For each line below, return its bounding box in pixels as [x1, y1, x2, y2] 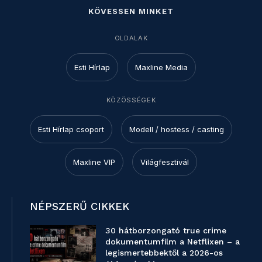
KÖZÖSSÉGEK [106, 96, 156, 105]
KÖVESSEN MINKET [88, 6, 174, 16]
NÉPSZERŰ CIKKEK [30, 200, 129, 213]
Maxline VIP [73, 157, 115, 167]
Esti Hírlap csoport [38, 125, 104, 135]
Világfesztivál [140, 157, 189, 167]
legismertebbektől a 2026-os [105, 248, 223, 258]
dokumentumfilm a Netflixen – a [105, 237, 240, 247]
